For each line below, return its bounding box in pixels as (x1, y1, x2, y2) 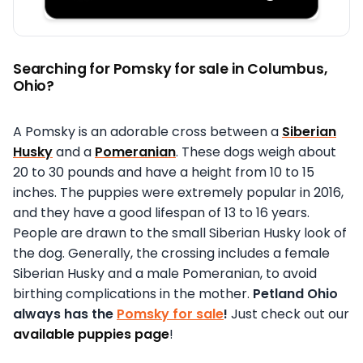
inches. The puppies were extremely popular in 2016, (13, 183, 344, 203)
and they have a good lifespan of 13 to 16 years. (13, 203, 310, 223)
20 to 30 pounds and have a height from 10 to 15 (13, 163, 314, 182)
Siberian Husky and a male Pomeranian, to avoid (13, 264, 317, 284)
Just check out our (228, 305, 349, 324)
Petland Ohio (253, 284, 338, 304)
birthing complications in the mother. (13, 284, 253, 304)
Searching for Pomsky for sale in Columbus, (13, 59, 327, 79)
